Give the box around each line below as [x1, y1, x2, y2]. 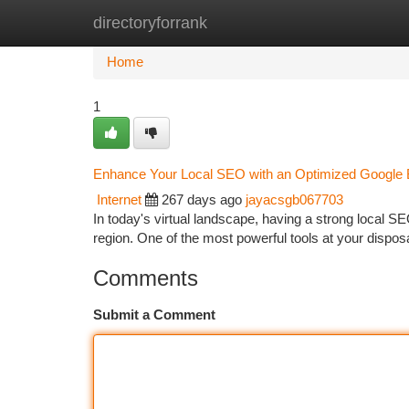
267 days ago [162, 193, 242, 207]
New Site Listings [184, 16, 288, 30]
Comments [93, 266, 198, 290]
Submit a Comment [93, 308, 215, 322]
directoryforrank [93, 14, 207, 32]
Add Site [315, 16, 365, 30]
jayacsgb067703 [246, 193, 343, 207]
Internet [97, 193, 142, 207]
